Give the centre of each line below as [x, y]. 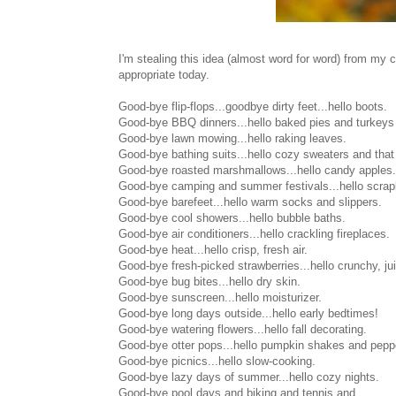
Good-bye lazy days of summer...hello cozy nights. [249, 377]
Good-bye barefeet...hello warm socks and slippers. [250, 202]
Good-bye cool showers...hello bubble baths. [232, 218]
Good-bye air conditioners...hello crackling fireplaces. [254, 234]
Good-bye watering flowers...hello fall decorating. [243, 330]
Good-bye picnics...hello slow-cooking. [217, 362]
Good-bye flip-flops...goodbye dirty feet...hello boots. [253, 107]
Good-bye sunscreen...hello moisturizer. [220, 298]
